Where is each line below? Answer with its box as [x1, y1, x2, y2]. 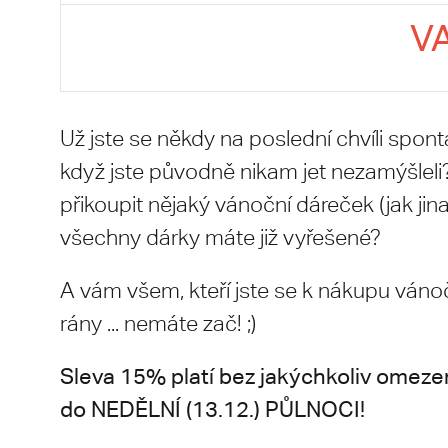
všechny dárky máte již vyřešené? [60, 225, 381, 250]
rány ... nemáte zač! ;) [60, 311, 256, 336]
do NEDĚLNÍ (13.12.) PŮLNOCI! [60, 396, 365, 422]
